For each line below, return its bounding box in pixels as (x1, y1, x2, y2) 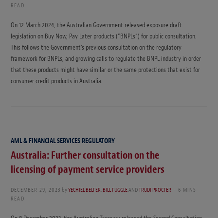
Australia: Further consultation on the (11, 149, 160, 162)
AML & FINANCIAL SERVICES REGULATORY (11, 137, 115, 145)
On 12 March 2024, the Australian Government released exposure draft (11, 21, 182, 30)
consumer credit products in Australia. (11, 77, 103, 86)
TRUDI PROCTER (139, 186, 172, 194)
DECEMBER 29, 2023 (11, 186, 61, 194)
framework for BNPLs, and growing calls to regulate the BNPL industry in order (11, 54, 201, 63)
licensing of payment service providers (11, 163, 164, 176)
